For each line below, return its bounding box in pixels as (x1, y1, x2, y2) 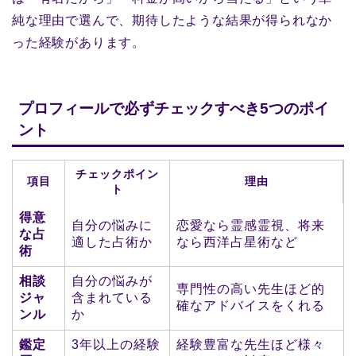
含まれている (72, 290, 153, 304)
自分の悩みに (72, 218, 153, 232)
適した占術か (72, 234, 153, 249)
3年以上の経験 (72, 337, 161, 351)
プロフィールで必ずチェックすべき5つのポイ (18, 99, 329, 117)
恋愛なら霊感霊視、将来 (176, 218, 325, 232)
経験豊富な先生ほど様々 (176, 337, 325, 351)
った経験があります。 (12, 36, 145, 50)
